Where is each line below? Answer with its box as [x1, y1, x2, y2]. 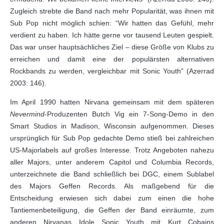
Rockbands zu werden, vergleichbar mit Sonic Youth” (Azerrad [10, 67, 214, 75]
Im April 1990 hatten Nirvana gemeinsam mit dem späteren [10, 98, 214, 106]
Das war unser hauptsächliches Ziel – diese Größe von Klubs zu [10, 43, 214, 51]
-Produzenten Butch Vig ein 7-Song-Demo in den [44, 110, 214, 118]
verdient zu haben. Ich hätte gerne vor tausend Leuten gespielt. [10, 31, 214, 39]
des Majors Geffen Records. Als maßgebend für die [10, 182, 214, 190]
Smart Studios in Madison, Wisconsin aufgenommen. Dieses [10, 122, 214, 130]
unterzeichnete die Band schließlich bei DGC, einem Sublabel [10, 170, 214, 178]
